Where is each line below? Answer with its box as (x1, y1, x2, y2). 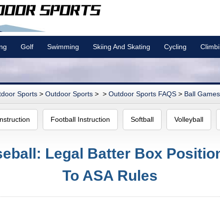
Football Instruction (51, 115, 110, 123)
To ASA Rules (62, 167, 158, 184)
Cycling (164, 43, 187, 51)
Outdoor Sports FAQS (109, 90, 176, 98)
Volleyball (174, 115, 203, 123)
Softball (131, 115, 154, 123)
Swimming (47, 43, 79, 51)
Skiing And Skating (93, 43, 150, 51)
